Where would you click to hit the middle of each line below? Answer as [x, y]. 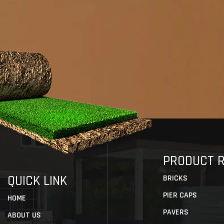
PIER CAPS [180, 195]
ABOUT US [24, 215]
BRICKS [175, 178]
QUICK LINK [37, 181]
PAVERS [176, 212]
